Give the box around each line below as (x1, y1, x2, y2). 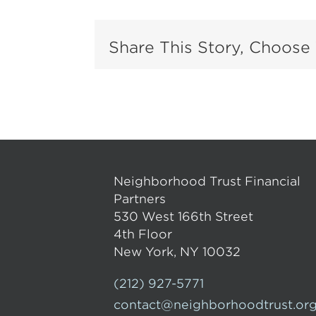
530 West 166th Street (114, 209, 254, 224)
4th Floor (114, 226, 173, 241)
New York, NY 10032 (114, 244, 241, 259)
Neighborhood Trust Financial (114, 174, 301, 188)
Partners (114, 191, 166, 206)
